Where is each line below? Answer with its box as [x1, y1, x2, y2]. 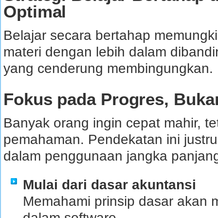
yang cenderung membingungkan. [3, 60, 213, 76]
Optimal [3, 1, 67, 21]
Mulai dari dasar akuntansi [23, 177, 196, 192]
